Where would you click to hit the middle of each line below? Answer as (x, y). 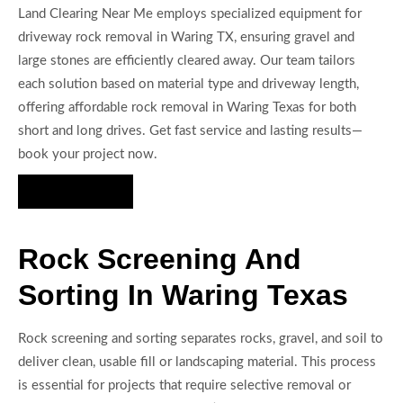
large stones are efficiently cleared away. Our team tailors (187, 61)
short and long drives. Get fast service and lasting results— (190, 131)
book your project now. (88, 155)
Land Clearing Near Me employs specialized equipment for (190, 14)
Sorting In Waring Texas (183, 296)
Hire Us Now (76, 191)
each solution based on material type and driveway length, (188, 85)
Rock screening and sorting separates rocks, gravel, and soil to (201, 339)
